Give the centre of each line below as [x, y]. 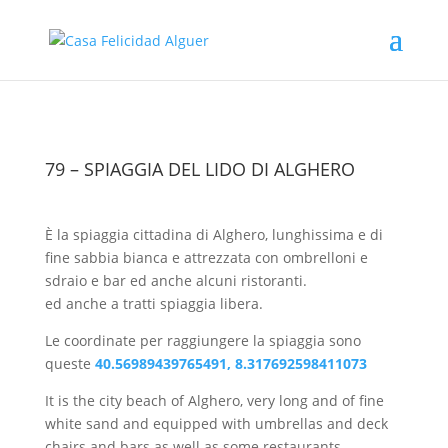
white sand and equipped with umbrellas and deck [216, 423]
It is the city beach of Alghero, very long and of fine [214, 400]
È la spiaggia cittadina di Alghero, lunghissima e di [213, 234]
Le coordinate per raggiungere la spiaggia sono [202, 340]
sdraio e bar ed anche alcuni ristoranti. [175, 280]
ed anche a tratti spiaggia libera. [153, 303]
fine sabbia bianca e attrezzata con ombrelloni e [206, 257]
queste [67, 363]
